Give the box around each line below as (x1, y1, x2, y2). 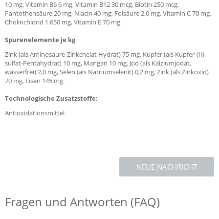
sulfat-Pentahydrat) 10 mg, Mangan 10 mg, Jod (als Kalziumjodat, (5, 59, 191, 67)
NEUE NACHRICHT (136, 162, 197, 172)
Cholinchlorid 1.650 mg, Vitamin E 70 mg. (5, 18, 122, 26)
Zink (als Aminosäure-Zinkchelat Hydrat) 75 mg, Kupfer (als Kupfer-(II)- (5, 50, 206, 59)
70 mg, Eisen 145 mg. (5, 76, 65, 85)
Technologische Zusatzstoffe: (5, 94, 98, 103)
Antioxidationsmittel (5, 109, 65, 117)
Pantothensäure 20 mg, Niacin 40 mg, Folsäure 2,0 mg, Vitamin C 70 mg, (5, 9, 211, 18)
